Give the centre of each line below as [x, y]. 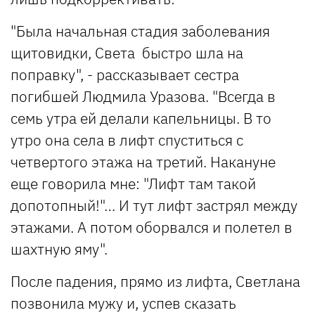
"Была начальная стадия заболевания [140, 31]
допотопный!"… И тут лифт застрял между [154, 205]
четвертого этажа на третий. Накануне [143, 161]
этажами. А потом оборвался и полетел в [152, 227]
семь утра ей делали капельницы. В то [141, 118]
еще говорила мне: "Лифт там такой [133, 183]
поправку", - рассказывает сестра [125, 74]
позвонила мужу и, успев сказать [123, 303]
